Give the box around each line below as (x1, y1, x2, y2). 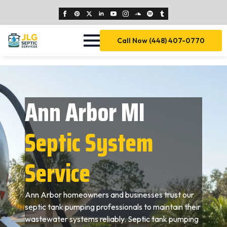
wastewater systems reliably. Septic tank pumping (25, 214, 199, 224)
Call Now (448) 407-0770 (117, 36, 205, 45)
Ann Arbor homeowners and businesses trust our (25, 190, 195, 200)
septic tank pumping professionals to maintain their (25, 202, 201, 212)
